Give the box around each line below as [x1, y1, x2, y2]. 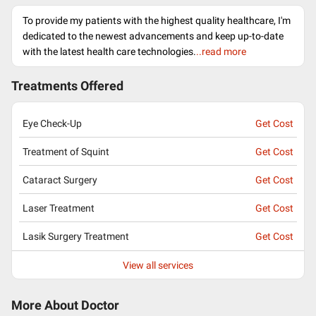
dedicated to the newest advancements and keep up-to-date [23, 30, 284, 42]
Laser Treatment [23, 202, 95, 214]
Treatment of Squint [23, 145, 109, 157]
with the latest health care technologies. [23, 46, 196, 57]
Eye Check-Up [23, 117, 82, 129]
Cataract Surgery [23, 174, 97, 186]
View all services [123, 259, 193, 271]
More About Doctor [11, 298, 119, 312]
